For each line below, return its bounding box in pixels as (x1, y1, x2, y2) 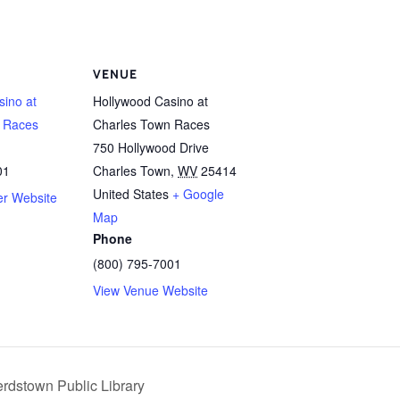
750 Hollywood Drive (93, 138, 209, 156)
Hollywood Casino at (93, 92, 208, 110)
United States (93, 185, 169, 203)
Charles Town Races (93, 115, 210, 133)
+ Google (172, 185, 224, 203)
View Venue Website (93, 281, 208, 299)
